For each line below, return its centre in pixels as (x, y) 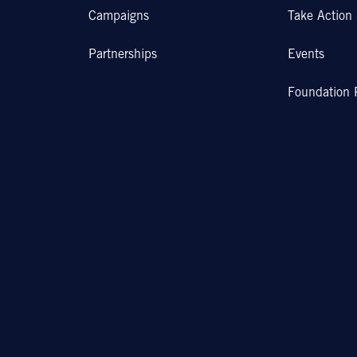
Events (306, 55)
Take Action (320, 17)
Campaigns (119, 17)
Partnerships (123, 55)
